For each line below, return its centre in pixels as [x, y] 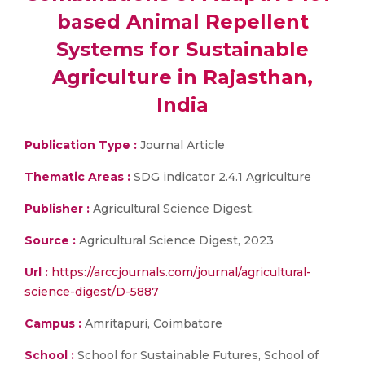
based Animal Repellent [182, 22]
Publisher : [59, 209]
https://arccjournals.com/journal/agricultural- [181, 272]
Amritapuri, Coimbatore [152, 323]
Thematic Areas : [77, 177]
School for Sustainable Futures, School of [196, 355]
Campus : [53, 323]
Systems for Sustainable [182, 49]
